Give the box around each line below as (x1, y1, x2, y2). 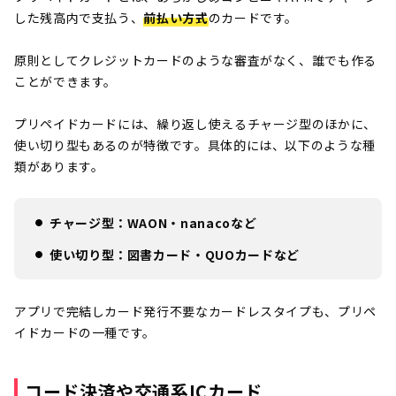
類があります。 (14, 156, 104, 175)
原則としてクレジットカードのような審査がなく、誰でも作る (14, 50, 377, 69)
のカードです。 (208, 8, 299, 27)
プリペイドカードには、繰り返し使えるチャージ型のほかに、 (14, 114, 377, 133)
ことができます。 (14, 72, 118, 90)
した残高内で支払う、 (14, 8, 144, 27)
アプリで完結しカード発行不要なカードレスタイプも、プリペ (14, 301, 377, 320)
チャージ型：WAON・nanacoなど (49, 213, 257, 232)
